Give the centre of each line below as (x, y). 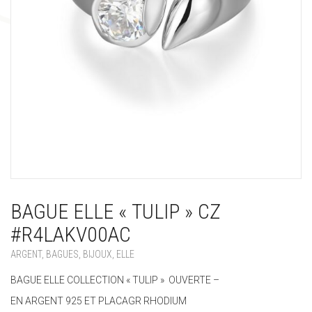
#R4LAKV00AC (71, 235)
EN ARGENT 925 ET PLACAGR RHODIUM (99, 301)
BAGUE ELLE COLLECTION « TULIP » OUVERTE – (115, 280)
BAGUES (62, 255)
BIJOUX (97, 255)
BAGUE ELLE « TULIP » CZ (115, 212)
